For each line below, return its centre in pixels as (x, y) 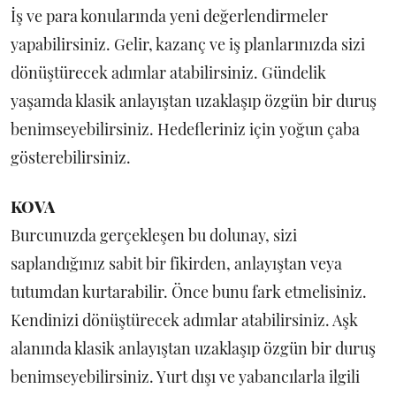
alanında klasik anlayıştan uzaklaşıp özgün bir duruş (193, 348)
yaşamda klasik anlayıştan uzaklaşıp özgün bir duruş (194, 101)
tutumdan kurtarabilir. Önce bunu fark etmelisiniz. (189, 292)
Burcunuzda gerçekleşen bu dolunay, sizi (154, 235)
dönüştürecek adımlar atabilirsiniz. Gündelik (168, 72)
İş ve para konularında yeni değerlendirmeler (169, 16)
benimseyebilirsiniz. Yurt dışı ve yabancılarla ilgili (185, 377)
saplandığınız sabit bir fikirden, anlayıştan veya (176, 263)
